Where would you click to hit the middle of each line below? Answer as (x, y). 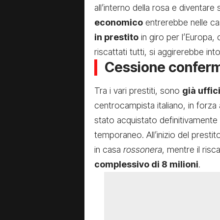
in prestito (116, 37)
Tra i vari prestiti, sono (138, 91)
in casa (109, 150)
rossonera (143, 150)
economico (119, 23)
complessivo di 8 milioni (146, 165)
